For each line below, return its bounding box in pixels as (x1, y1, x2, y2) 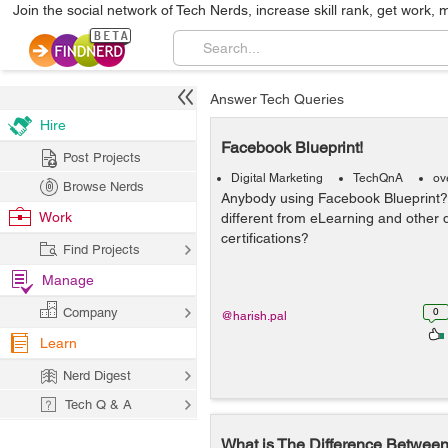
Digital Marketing (231, 171, 323, 185)
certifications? (221, 230, 309, 246)
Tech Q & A (65, 397, 132, 412)
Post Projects (63, 150, 141, 165)
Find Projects (63, 242, 140, 257)
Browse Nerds (63, 179, 144, 194)
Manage (42, 272, 94, 288)
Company (63, 305, 118, 320)
